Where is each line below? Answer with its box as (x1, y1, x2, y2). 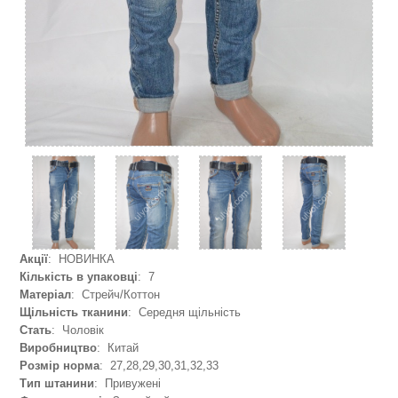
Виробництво (20, 341, 98, 355)
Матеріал (20, 288, 72, 302)
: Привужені (94, 377, 162, 391)
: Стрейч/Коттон (71, 288, 161, 302)
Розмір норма (20, 359, 100, 373)
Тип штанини (20, 377, 95, 391)
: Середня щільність (128, 306, 242, 320)
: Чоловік (52, 323, 105, 338)
